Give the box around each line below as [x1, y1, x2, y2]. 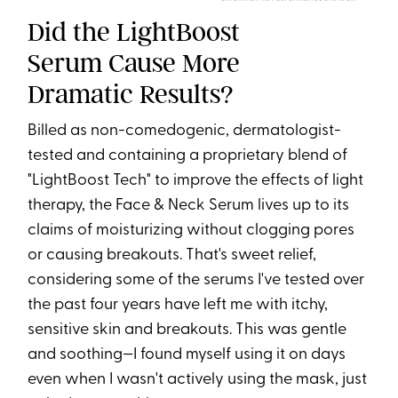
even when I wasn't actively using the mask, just [28, 371, 368, 389]
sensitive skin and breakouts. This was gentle [28, 322, 347, 339]
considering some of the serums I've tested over [28, 272, 365, 290]
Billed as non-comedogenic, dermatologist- [28, 123, 342, 140]
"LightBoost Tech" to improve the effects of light [28, 172, 364, 190]
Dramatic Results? [28, 78, 235, 111]
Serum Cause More [28, 47, 241, 80]
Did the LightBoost [28, 16, 241, 49]
